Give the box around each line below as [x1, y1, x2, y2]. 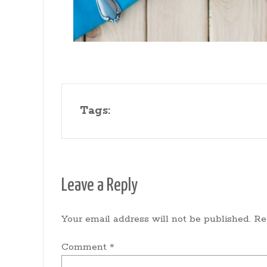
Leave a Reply [61, 177, 138, 194]
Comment [61, 240, 110, 253]
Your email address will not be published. [61, 212, 251, 225]
